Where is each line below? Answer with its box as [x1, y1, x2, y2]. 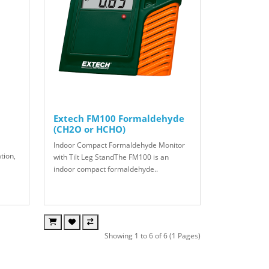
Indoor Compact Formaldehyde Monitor [53, 139, 185, 150]
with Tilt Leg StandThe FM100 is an [53, 151, 169, 162]
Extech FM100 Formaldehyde [53, 112, 184, 124]
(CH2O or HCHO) [53, 122, 125, 135]
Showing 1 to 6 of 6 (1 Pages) [104, 230, 201, 241]
